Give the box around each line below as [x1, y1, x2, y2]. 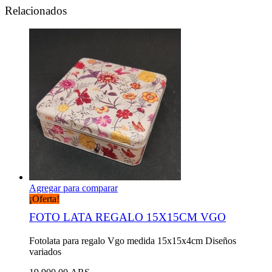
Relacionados [5, 4, 67, 17]
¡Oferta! [29, 194, 59, 205]
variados [29, 246, 61, 257]
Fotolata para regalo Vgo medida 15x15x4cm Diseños [29, 236, 236, 246]
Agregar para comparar [29, 183, 118, 194]
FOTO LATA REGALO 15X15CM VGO [29, 211, 226, 224]
